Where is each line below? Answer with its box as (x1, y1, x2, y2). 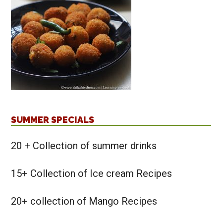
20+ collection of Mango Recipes (11, 195, 158, 208)
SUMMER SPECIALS (11, 114, 95, 125)
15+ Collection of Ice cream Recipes (11, 167, 172, 180)
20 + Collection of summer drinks (11, 140, 157, 152)
